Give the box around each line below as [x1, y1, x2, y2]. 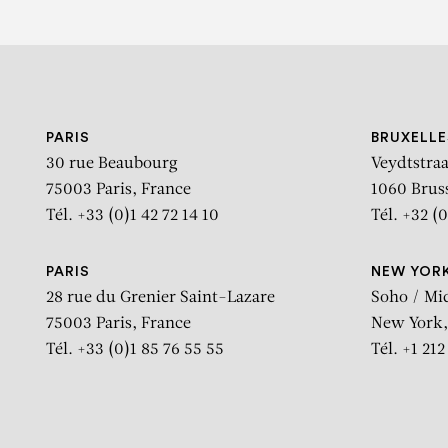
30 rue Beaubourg [46, 156, 178, 173]
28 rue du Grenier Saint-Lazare [46, 290, 275, 307]
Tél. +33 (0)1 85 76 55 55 [46, 342, 224, 359]
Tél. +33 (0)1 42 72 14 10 [46, 208, 219, 225]
